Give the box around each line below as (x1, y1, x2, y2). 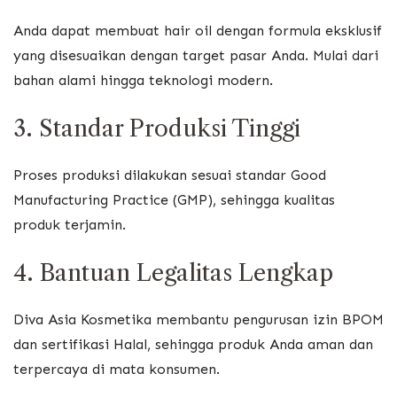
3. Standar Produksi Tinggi (13, 113, 300, 143)
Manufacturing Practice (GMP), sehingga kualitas (13, 191, 335, 208)
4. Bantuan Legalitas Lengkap (13, 259, 333, 288)
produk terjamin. (13, 215, 126, 233)
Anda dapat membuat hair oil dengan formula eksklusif (13, 21, 382, 39)
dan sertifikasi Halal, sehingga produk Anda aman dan (13, 336, 373, 354)
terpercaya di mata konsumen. (13, 361, 220, 378)
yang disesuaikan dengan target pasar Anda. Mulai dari (13, 46, 378, 64)
